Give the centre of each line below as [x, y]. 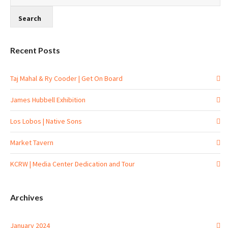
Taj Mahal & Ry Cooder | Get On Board [66, 79]
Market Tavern [32, 143]
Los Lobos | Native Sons [46, 121]
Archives [27, 197]
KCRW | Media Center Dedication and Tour [73, 164]
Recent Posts [35, 50]
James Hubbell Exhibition [48, 100]
